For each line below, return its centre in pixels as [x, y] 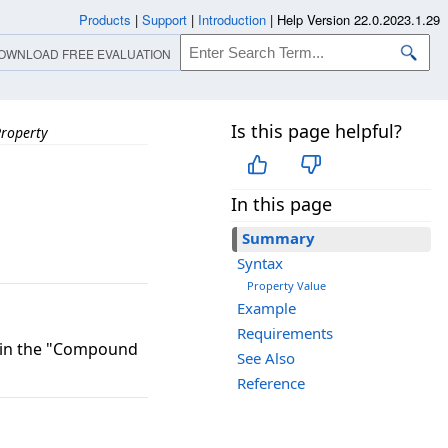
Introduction [232, 19]
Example [266, 308]
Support [164, 19]
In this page [281, 204]
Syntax [260, 263]
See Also [266, 358]
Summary [278, 238]
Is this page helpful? [316, 131]
